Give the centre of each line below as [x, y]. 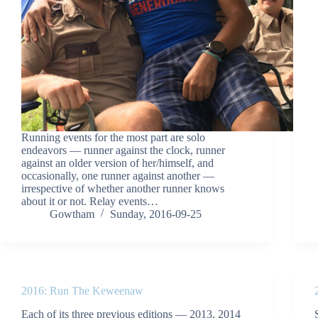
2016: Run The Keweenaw [82, 290]
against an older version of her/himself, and [117, 163]
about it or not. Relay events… [90, 201]
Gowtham [72, 214]
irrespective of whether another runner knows [123, 188]
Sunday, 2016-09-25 [156, 214]
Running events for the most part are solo [113, 137]
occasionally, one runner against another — [118, 175]
